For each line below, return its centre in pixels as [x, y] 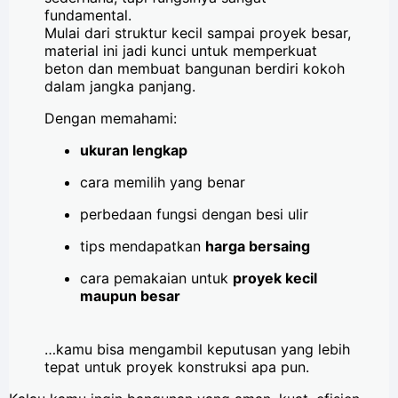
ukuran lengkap [134, 150]
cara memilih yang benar [163, 182]
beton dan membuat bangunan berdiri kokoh [195, 68]
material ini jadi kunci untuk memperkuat [181, 50]
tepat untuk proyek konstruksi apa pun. [177, 366]
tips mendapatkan [143, 246]
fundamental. [88, 15]
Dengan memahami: [111, 118]
